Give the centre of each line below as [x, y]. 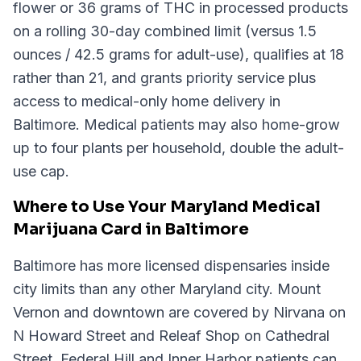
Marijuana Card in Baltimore [131, 229]
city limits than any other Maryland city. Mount [167, 289]
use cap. [41, 171]
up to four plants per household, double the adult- [178, 148]
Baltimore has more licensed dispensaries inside [171, 266]
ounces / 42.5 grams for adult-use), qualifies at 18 [178, 54]
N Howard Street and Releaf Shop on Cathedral [171, 336]
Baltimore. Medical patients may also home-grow [176, 124]
